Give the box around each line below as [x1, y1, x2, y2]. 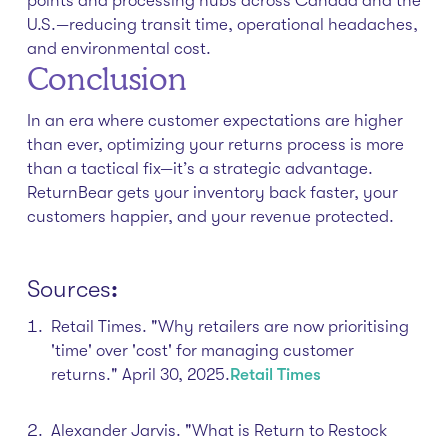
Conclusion [26, 59, 187, 98]
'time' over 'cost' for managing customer [50, 341, 354, 360]
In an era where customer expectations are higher [26, 111, 403, 130]
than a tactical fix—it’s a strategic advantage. [26, 159, 373, 178]
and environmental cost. [26, 39, 211, 58]
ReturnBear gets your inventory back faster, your [26, 183, 398, 202]
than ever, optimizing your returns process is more [26, 135, 404, 154]
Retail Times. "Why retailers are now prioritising [50, 317, 409, 336]
